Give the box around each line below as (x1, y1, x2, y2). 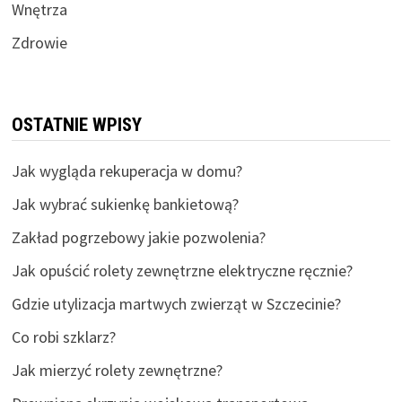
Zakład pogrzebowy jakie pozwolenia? (11, 226, 266, 248)
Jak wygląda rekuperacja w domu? (11, 160, 242, 181)
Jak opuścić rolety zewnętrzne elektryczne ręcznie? (11, 259, 353, 281)
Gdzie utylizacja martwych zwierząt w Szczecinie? (11, 293, 341, 314)
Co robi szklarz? (11, 326, 116, 347)
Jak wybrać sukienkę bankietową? (11, 193, 239, 214)
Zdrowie (11, 31, 67, 53)
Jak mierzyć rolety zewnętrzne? (11, 359, 223, 380)
